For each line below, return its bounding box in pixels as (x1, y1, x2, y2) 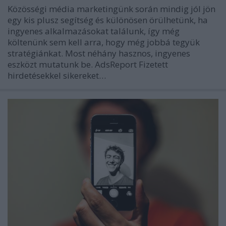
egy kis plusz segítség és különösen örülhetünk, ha (8, 14, 208, 26)
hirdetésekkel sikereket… (8, 70, 106, 82)
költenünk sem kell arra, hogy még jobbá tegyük (8, 36, 200, 48)
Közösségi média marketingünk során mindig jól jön (8, 3, 215, 15)
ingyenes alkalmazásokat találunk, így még (8, 25, 180, 37)
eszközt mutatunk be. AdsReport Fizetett (8, 59, 168, 71)
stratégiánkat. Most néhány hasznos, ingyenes (8, 47, 190, 60)
